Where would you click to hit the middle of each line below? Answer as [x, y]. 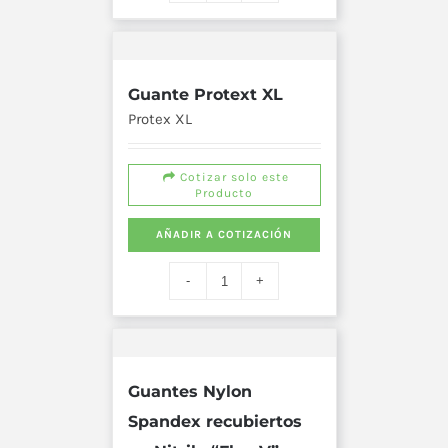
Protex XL [159, 119]
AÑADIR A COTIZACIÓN [223, 235]
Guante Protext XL [205, 95]
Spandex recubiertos [214, 422]
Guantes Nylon [189, 392]
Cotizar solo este [232, 177]
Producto [224, 193]
